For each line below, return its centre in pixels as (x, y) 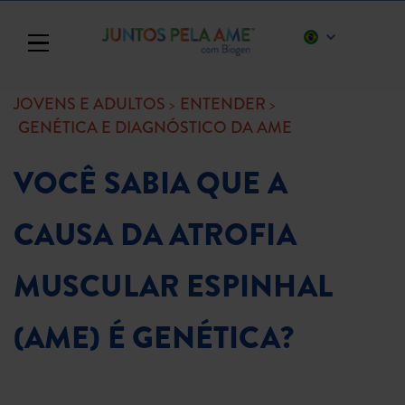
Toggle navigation (93, 34)
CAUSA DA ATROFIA (155, 234)
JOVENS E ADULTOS (89, 104)
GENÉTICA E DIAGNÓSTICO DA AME (155, 127)
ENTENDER (223, 104)
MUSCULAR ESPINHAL (173, 286)
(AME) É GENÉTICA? (154, 337)
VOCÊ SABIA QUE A (151, 183)
